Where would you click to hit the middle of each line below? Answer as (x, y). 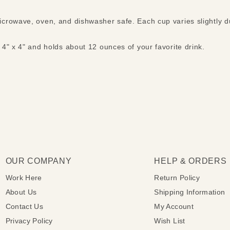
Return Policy (177, 177)
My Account (174, 206)
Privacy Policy (29, 221)
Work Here (24, 177)
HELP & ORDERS (190, 161)
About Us (21, 192)
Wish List (170, 221)
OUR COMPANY (39, 161)
